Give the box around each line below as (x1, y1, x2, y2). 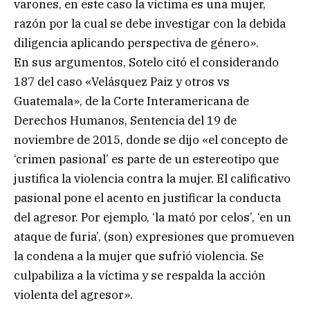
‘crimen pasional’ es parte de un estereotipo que (14, 151, 279, 167)
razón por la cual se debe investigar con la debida (14, 15, 286, 31)
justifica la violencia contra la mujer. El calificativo (14, 170, 291, 186)
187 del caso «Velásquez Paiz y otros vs (14, 73, 230, 89)
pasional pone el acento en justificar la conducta (14, 190, 281, 206)
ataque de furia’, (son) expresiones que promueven (14, 228, 295, 244)
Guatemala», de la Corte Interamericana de (14, 93, 249, 109)
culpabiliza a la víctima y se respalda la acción (14, 267, 266, 283)
